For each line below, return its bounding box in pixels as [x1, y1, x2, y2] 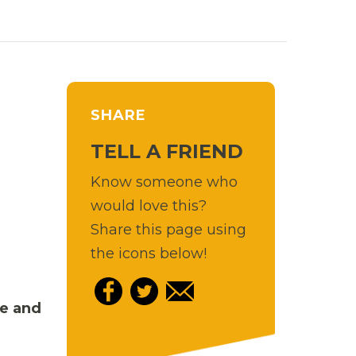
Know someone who [90, 172, 238, 191]
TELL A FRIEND [90, 139, 243, 163]
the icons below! [90, 244, 207, 262]
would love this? [90, 196, 207, 215]
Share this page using [90, 220, 246, 238]
